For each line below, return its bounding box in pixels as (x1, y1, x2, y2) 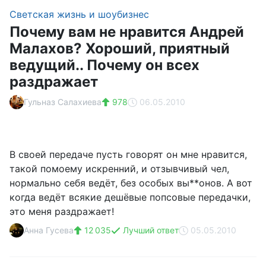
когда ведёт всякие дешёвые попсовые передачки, (9, 191, 251, 203)
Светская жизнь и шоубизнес (9, 8, 149, 20)
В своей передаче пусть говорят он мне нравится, (9, 148, 247, 160)
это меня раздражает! (9, 205, 114, 217)
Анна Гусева (24, 225, 74, 235)
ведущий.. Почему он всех (9, 56, 199, 74)
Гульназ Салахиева (24, 97, 102, 107)
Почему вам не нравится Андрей (9, 23, 244, 40)
